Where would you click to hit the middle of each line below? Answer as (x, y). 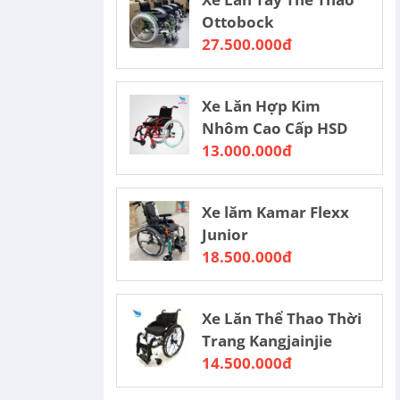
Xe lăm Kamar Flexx (276, 212)
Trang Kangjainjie (267, 341)
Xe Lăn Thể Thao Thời (282, 318)
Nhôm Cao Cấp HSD (275, 128)
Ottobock (238, 22)
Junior (225, 234)
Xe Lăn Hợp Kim (262, 106)
